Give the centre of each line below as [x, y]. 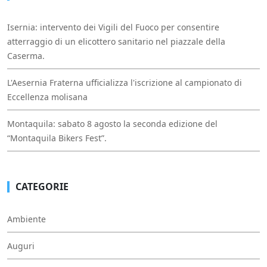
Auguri [21, 246]
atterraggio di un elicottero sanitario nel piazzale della [116, 42]
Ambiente [27, 219]
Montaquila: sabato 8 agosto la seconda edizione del [112, 124]
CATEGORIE [42, 187]
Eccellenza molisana [47, 97]
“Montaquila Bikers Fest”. [57, 138]
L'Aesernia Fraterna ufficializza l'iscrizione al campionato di [125, 83]
